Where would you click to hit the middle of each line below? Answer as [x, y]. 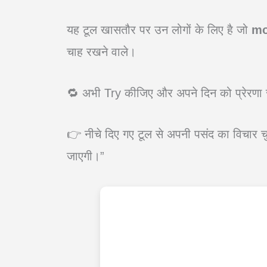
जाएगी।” [86, 156]
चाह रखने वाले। [101, 52]
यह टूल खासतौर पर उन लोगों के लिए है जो [159, 30]
